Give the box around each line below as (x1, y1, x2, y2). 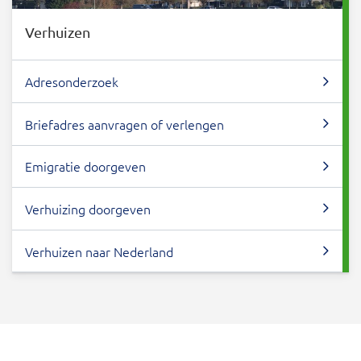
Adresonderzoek (25, 73, 118, 91)
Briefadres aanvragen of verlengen (25, 114, 224, 133)
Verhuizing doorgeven (25, 199, 151, 218)
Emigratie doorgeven (25, 157, 146, 176)
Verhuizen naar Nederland (25, 242, 173, 260)
